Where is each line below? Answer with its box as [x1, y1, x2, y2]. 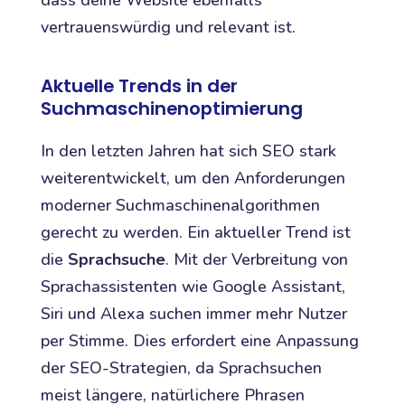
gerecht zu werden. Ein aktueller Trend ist [40, 221, 351, 244]
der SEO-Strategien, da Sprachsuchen [40, 357, 322, 380]
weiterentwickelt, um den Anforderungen [40, 167, 345, 190]
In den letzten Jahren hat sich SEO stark [40, 140, 336, 163]
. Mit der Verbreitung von [165, 249, 348, 271]
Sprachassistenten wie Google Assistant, [40, 276, 345, 298]
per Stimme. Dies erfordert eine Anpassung [40, 330, 359, 353]
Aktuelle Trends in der [40, 72, 238, 99]
